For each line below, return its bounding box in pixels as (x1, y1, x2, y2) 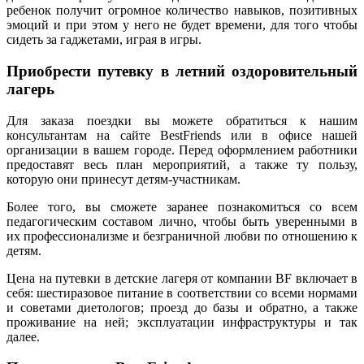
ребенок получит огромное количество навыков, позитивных (6, 3, 357, 18)
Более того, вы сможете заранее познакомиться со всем (6, 199, 357, 214)
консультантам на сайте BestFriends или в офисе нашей (6, 128, 357, 142)
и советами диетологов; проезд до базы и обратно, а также (6, 300, 357, 314)
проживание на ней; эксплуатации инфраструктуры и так (6, 314, 357, 329)
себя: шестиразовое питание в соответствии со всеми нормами (6, 285, 357, 300)
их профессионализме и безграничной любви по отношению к (6, 228, 357, 243)
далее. (6, 329, 40, 344)
